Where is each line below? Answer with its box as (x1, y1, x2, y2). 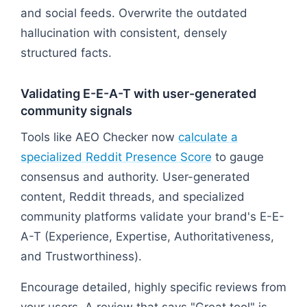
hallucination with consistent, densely (21, 25, 227, 40)
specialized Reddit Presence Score (21, 149, 212, 164)
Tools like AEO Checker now (21, 130, 178, 144)
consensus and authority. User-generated (21, 169, 250, 184)
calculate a (178, 130, 238, 144)
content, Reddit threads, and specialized (21, 189, 245, 204)
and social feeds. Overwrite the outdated (21, 5, 247, 20)
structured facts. (21, 45, 112, 60)
